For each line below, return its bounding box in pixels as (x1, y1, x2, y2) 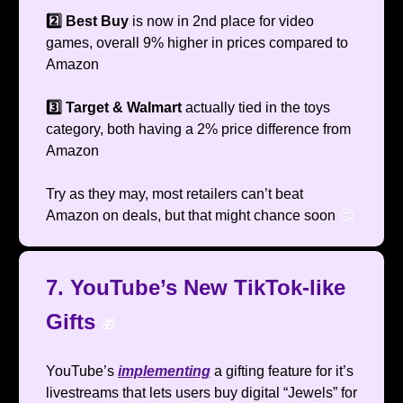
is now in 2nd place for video (132, 13, 314, 30)
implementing (118, 363, 210, 380)
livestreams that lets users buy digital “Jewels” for (46, 385, 357, 401)
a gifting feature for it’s (210, 363, 354, 380)
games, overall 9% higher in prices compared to (46, 35, 348, 51)
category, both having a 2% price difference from (46, 121, 351, 138)
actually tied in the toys (185, 100, 330, 116)
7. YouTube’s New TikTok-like (46, 275, 345, 300)
